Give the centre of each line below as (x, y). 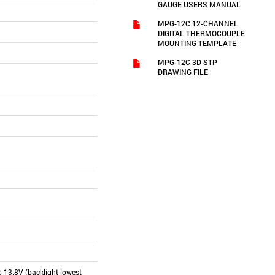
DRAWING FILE (183, 72)
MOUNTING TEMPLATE (197, 43)
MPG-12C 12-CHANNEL (198, 23)
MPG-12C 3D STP (188, 62)
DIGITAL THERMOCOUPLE (202, 33)
